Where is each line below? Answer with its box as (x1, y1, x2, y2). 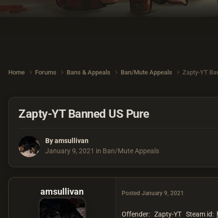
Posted (122, 190, 142, 197)
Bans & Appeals (67, 69, 112, 76)
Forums (35, 69, 58, 76)
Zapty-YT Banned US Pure (18, 107, 149, 121)
